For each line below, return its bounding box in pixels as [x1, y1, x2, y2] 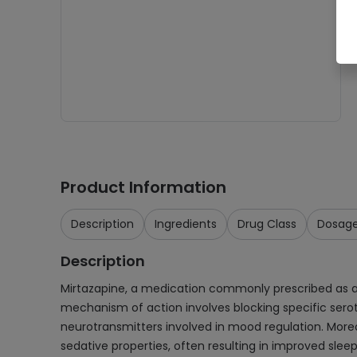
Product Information [61, 176, 226, 198]
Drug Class [237, 216, 296, 232]
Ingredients [155, 216, 217, 232]
